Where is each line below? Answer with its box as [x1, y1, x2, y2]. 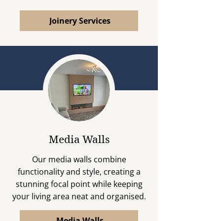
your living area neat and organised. [12, 191, 146, 202]
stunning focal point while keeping [15, 179, 143, 189]
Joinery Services [49, 15, 110, 26]
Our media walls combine [32, 154, 126, 165]
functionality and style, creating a [17, 166, 141, 177]
